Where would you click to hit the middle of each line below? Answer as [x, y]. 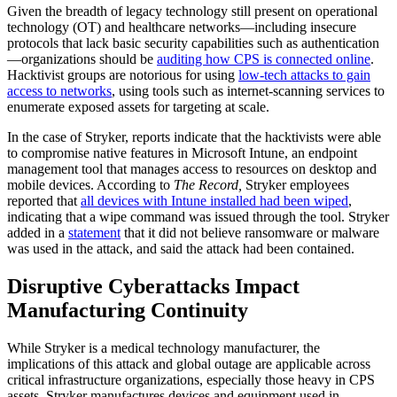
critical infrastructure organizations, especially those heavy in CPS [191, 379]
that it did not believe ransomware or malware [250, 232]
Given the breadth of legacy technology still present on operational [192, 11]
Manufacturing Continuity [128, 310]
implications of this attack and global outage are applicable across [189, 363]
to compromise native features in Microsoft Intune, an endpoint [182, 152]
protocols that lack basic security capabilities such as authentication [193, 43]
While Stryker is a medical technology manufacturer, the [163, 347]
